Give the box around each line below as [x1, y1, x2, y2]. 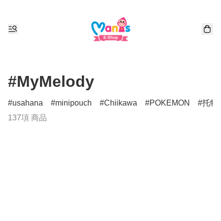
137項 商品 [8, 113, 47, 122]
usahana [12, 99, 43, 107]
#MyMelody [8, 73, 94, 90]
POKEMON [149, 99, 190, 107]
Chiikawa [104, 99, 137, 107]
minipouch [55, 99, 92, 107]
